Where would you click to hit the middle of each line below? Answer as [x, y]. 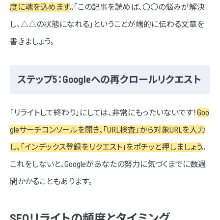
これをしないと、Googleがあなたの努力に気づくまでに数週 [108, 165]
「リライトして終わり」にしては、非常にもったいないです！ [103, 113]
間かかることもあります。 [51, 182]
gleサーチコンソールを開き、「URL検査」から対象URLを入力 [108, 130]
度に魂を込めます [40, 7]
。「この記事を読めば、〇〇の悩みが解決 [137, 7]
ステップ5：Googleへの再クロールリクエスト [109, 80]
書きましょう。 [32, 42]
